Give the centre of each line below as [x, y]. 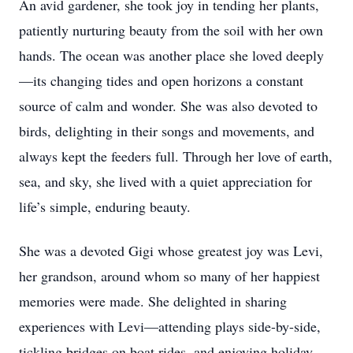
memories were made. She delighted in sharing [153, 301]
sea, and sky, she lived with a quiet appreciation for [165, 181]
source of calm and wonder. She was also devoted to [168, 106]
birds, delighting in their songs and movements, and [167, 131]
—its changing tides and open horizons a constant [161, 80]
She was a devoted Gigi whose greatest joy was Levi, [171, 251]
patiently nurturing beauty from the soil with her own [171, 30]
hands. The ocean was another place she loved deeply [171, 55]
